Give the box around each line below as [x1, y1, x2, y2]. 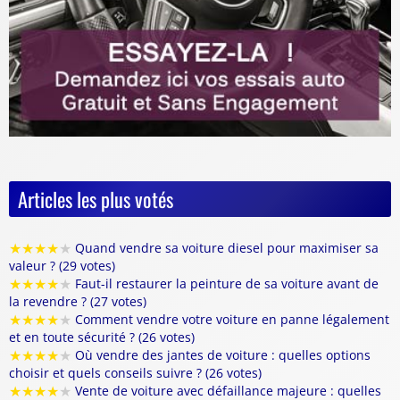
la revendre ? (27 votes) [9, 293, 146, 311]
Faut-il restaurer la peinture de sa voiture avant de [71, 275, 379, 293]
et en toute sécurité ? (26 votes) [9, 329, 195, 346]
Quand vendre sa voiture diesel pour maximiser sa [71, 239, 379, 257]
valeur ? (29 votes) [9, 257, 115, 275]
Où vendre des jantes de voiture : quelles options [71, 346, 371, 364]
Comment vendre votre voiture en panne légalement [71, 311, 389, 329]
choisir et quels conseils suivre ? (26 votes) [9, 364, 262, 382]
